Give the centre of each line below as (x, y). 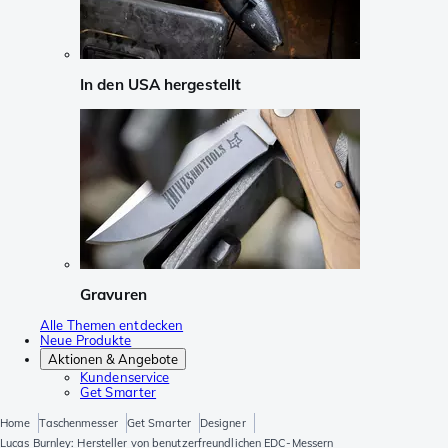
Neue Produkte (86, 340)
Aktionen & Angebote (113, 359)
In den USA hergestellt (161, 85)
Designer (222, 423)
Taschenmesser (78, 423)
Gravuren (113, 294)
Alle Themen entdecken (112, 325)
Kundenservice (125, 377)
